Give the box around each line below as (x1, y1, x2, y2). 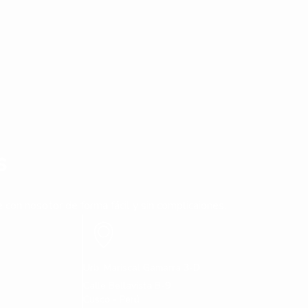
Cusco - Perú (82, 293, 140, 307)
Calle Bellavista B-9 (82, 279, 170, 293)
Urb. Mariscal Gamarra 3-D (82, 261, 200, 275)
